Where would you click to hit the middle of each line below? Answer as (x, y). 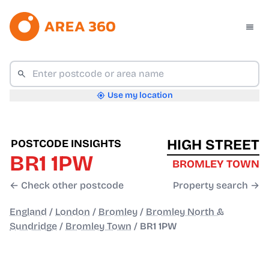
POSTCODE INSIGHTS (66, 144)
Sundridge (33, 226)
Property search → (216, 186)
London (73, 212)
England (28, 212)
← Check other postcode (67, 186)
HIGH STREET (213, 145)
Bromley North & (185, 212)
